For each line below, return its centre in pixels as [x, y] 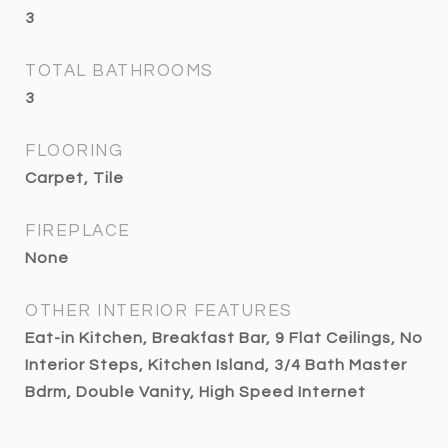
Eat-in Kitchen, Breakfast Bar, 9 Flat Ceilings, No [224, 338]
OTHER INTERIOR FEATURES [159, 311]
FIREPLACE [78, 231]
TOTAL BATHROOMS [119, 71]
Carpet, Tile [74, 178]
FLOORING [74, 151]
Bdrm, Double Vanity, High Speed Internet [195, 392]
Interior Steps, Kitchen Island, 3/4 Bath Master [216, 365]
